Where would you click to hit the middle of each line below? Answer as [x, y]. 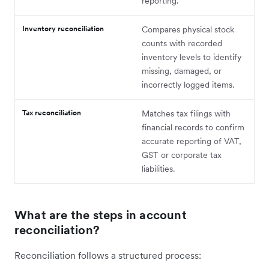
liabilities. [158, 169]
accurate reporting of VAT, [192, 141]
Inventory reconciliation [63, 29]
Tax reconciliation [52, 113]
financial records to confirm [193, 128]
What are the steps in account [101, 215]
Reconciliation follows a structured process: [108, 255]
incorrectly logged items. [188, 85]
